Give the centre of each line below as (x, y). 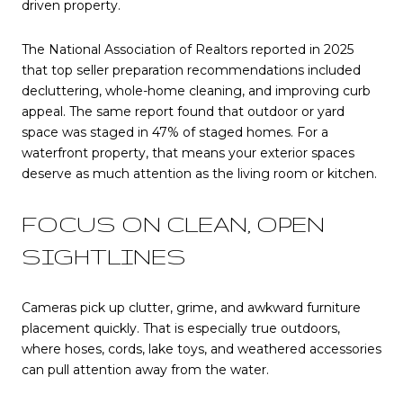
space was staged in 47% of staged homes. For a (175, 133)
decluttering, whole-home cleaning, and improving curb (196, 91)
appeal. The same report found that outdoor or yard (183, 112)
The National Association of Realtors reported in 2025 (188, 50)
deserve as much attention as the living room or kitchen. (199, 174)
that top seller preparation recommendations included (191, 71)
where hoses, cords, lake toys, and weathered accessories (201, 349)
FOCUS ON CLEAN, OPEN (173, 224)
